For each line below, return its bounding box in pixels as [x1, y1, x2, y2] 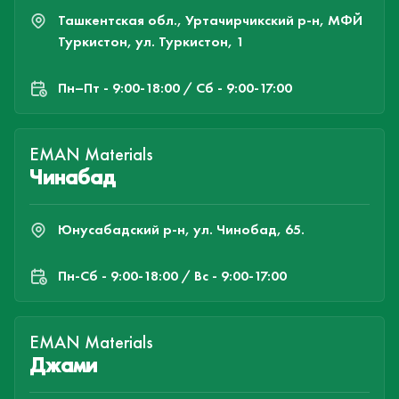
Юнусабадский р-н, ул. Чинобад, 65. [58, 221, 305, 238]
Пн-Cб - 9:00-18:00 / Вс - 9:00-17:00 [58, 267, 287, 284]
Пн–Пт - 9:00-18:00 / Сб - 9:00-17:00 [58, 79, 292, 96]
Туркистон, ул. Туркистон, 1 [58, 33, 244, 50]
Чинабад [29, 164, 116, 190]
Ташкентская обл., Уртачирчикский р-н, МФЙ [58, 12, 362, 28]
